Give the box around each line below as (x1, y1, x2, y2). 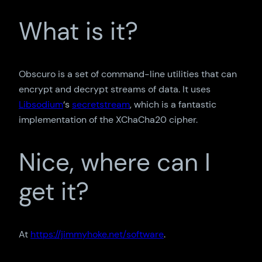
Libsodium (19, 98, 63, 111)
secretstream (72, 98, 130, 111)
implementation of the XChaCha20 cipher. (19, 113, 198, 126)
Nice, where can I (19, 146, 211, 178)
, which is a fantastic (130, 98, 216, 111)
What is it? (19, 15, 138, 48)
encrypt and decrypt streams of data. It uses (19, 82, 211, 95)
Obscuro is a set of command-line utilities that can (19, 67, 237, 80)
